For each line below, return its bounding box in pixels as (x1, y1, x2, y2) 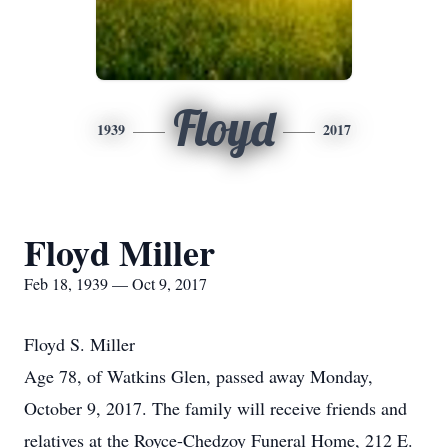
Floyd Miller (24, 226, 215, 278)
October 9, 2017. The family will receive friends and (24, 396, 407, 420)
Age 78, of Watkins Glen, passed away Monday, (24, 364, 373, 388)
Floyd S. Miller (24, 332, 135, 356)
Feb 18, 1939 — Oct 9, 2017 (24, 273, 207, 294)
